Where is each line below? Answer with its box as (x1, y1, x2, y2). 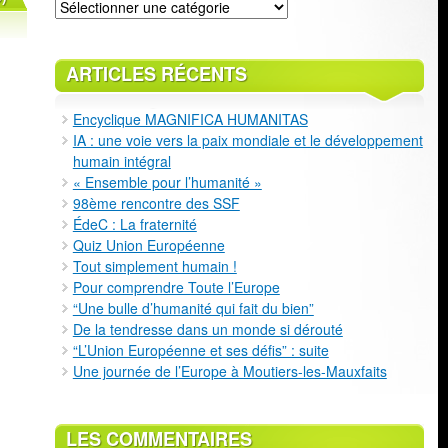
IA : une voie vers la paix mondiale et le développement (72, 129, 423, 150)
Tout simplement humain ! (72, 255, 237, 276)
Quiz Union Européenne (72, 234, 225, 255)
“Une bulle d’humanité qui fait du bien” (72, 297, 314, 318)
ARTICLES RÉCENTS (65, 60, 247, 87)
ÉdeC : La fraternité (72, 213, 197, 234)
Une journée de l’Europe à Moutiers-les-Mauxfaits (72, 360, 387, 381)
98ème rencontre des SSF (72, 192, 240, 213)
